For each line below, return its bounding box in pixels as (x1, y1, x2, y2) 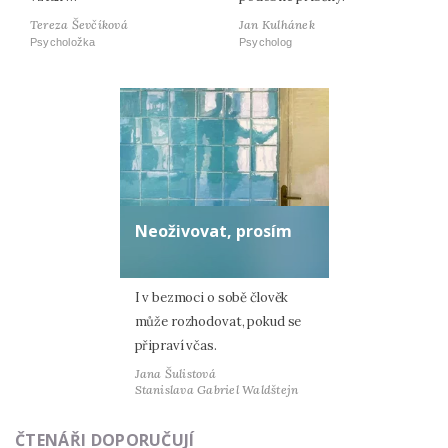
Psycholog (239, 35, 293, 48)
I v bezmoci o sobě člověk (134, 288, 289, 306)
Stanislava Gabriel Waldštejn (134, 381, 299, 397)
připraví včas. (134, 336, 217, 354)
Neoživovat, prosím (134, 219, 292, 242)
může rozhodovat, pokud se (134, 312, 302, 330)
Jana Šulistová (134, 365, 216, 381)
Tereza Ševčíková (30, 17, 128, 33)
